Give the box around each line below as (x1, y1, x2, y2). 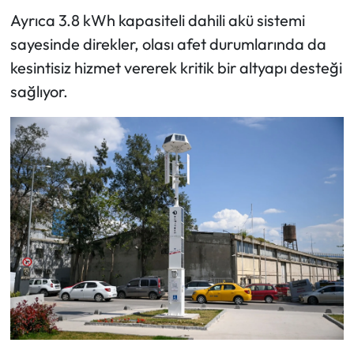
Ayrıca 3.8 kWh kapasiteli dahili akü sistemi (9, 9, 305, 30)
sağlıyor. (9, 81, 68, 101)
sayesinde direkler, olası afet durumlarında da (9, 33, 326, 54)
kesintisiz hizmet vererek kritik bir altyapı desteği (9, 57, 342, 77)
